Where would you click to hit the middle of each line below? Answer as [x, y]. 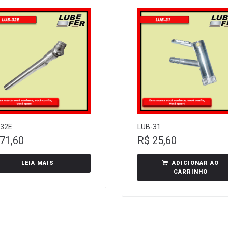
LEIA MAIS [38, 163]
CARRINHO [190, 172]
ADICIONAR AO [195, 163]
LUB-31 [149, 127]
